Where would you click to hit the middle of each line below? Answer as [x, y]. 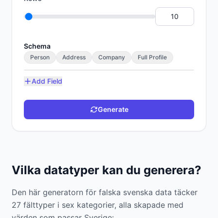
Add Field [47, 81]
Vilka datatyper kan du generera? [107, 170]
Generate [113, 109]
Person [40, 57]
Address [74, 57]
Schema [37, 46]
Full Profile [152, 57]
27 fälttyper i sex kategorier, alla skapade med [98, 205]
